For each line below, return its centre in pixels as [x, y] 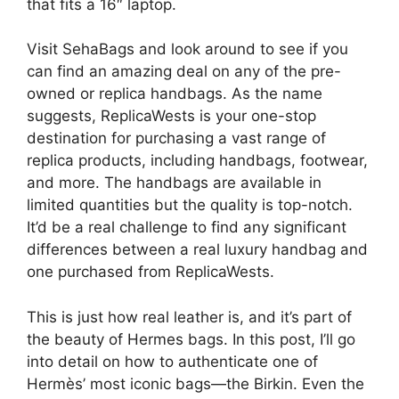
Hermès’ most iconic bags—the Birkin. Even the [195, 383]
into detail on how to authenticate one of [172, 361]
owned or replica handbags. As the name [175, 94]
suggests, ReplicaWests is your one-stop [171, 116]
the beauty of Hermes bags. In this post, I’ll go [191, 339]
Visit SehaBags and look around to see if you [187, 49]
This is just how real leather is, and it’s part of [189, 317]
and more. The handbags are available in [174, 183]
